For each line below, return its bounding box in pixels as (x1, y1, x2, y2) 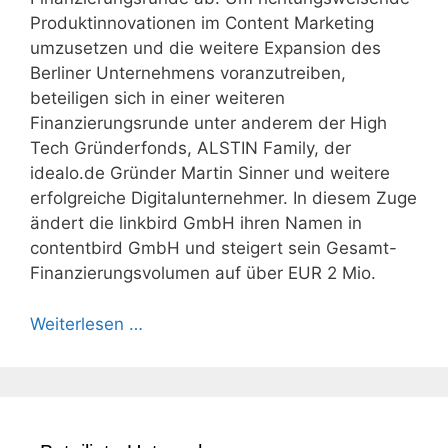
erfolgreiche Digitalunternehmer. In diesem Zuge (30, 188, 417, 208)
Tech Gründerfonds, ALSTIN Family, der (30, 138, 351, 158)
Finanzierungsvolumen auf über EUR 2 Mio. (30, 263, 376, 283)
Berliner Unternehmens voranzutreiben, (30, 63, 346, 83)
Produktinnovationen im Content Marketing (30, 13, 374, 33)
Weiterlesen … (30, 313, 143, 334)
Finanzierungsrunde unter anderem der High (30, 113, 387, 133)
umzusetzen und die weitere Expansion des (30, 38, 381, 58)
